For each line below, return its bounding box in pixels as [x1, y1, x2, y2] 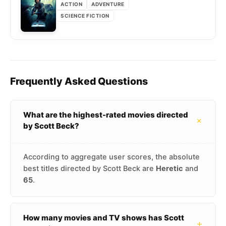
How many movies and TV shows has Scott [23, 213, 184, 223]
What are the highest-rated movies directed [23, 110, 188, 120]
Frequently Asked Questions [10, 75, 148, 88]
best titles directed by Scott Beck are [23, 164, 156, 174]
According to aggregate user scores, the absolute [23, 152, 200, 162]
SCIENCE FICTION [61, 12, 109, 19]
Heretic [156, 164, 183, 174]
